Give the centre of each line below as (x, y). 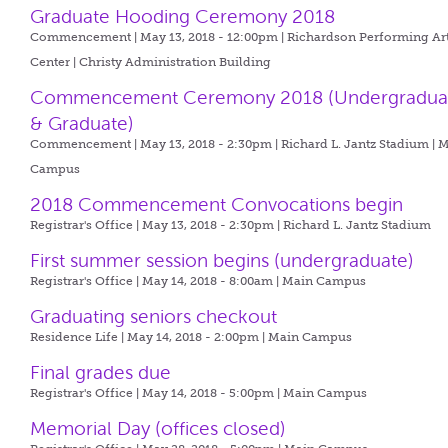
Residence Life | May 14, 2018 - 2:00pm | (149, 337)
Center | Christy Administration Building (151, 62)
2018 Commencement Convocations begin (217, 204)
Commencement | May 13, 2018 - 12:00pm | (159, 37)
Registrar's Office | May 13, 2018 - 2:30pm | (157, 225)
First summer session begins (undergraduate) (222, 260)
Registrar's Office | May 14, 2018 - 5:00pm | (157, 393)
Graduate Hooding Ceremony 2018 (183, 16)
